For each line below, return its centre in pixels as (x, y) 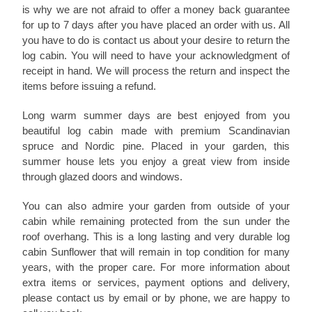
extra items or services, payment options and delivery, (156, 283)
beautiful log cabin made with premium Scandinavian (156, 131)
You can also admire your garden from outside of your (156, 206)
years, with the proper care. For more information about (156, 267)
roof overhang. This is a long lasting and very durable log (156, 237)
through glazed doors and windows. (102, 177)
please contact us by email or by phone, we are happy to (156, 298)
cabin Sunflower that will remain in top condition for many (156, 252)
